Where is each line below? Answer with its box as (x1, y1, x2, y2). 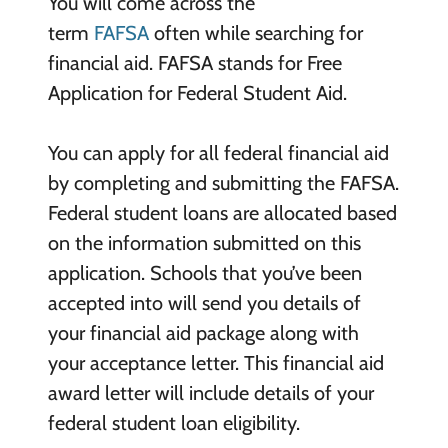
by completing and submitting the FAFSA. (47, 170, 399, 195)
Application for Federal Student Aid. (47, 80, 347, 105)
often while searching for (153, 20, 363, 45)
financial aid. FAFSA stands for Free (47, 50, 342, 75)
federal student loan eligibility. (47, 410, 300, 435)
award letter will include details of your (47, 380, 374, 405)
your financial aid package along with (47, 320, 359, 345)
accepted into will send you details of (47, 290, 361, 315)
